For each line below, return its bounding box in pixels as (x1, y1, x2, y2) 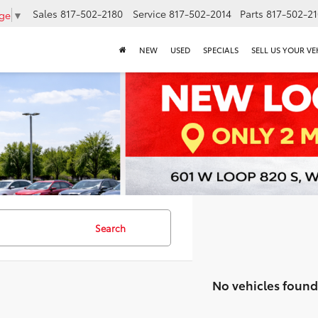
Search (95, 221, 126, 234)
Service (133, 6, 166, 21)
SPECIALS (203, 44, 238, 56)
